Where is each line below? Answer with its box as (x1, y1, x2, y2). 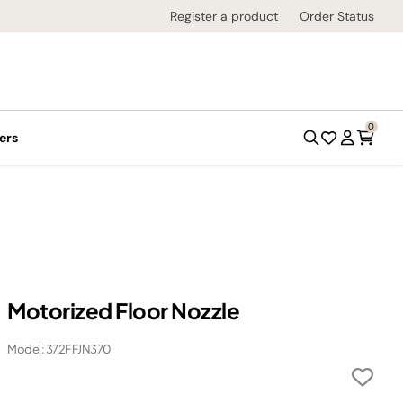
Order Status (300, 8, 374, 24)
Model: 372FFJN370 (7, 342, 112, 356)
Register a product (170, 8, 278, 24)
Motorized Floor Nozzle (7, 297, 239, 324)
